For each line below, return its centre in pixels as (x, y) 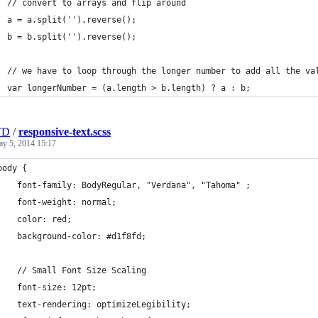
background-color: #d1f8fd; (82, 236)
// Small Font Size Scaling (82, 270)
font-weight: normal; (67, 202)
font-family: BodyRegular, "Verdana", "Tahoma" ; (134, 185)
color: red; (44, 219)
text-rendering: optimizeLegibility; (104, 305)
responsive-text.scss (65, 132)
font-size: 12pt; (57, 287)
